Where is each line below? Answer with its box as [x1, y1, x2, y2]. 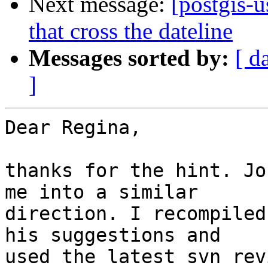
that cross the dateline [29, 18, 233, 44]
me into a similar [5, 181, 198, 203]
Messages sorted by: [29, 45, 229, 71]
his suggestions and [5, 224, 221, 246]
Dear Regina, [5, 117, 141, 139]
